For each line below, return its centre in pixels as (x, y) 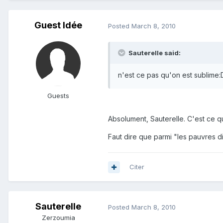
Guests (58, 96)
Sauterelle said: (154, 53)
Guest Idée (58, 25)
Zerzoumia (58, 218)
